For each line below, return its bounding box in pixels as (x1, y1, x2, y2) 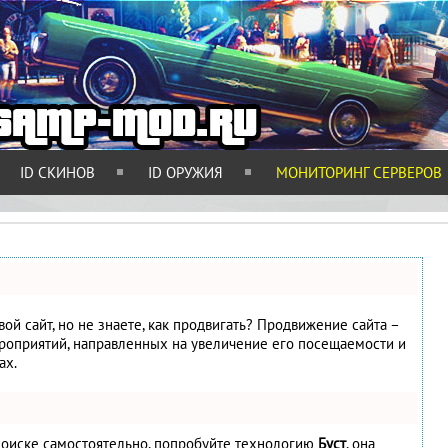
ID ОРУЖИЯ (148, 163, 223, 182)
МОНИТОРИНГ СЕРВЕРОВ (276, 163, 442, 182)
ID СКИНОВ (20, 163, 95, 182)
